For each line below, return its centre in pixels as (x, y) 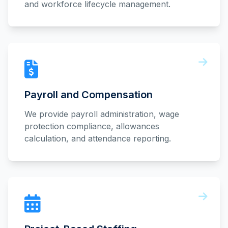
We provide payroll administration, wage (102, 114)
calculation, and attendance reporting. (98, 138)
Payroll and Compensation (89, 95)
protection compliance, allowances (92, 126)
